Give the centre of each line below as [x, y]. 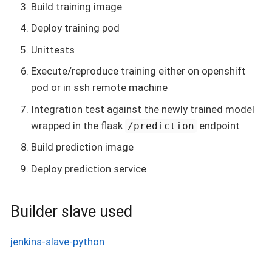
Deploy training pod [75, 28]
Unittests [53, 49]
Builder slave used [71, 212]
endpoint [219, 125]
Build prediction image [82, 147]
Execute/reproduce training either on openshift [138, 71]
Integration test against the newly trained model [143, 109]
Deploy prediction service [89, 168]
